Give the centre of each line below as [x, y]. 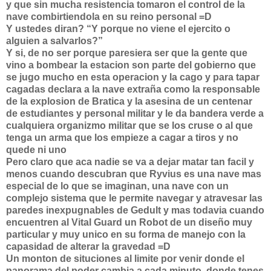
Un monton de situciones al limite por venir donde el [125, 259]
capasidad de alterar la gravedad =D [88, 247]
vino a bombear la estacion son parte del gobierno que [131, 65]
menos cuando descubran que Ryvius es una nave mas [134, 174]
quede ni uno [36, 150]
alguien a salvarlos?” [54, 41]
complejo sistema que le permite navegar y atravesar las [134, 198]
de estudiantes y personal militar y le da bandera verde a [135, 113]
